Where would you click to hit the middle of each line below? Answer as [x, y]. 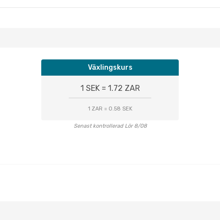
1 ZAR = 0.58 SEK [110, 109]
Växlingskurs [110, 68]
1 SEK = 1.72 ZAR [110, 88]
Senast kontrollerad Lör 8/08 [110, 126]
